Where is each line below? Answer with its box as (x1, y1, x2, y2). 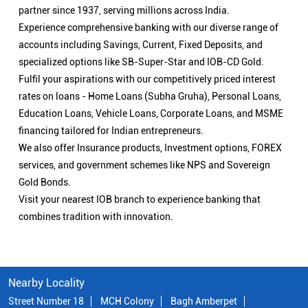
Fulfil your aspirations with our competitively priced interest (19, 74, 276, 85)
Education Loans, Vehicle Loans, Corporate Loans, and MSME (19, 108, 283, 120)
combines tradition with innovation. (19, 211, 173, 223)
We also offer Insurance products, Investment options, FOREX (19, 142, 282, 154)
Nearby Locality (8, 276, 85, 290)
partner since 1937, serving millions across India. (19, 5, 230, 16)
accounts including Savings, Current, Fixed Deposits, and (19, 39, 263, 51)
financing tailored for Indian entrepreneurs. (19, 125, 203, 137)
